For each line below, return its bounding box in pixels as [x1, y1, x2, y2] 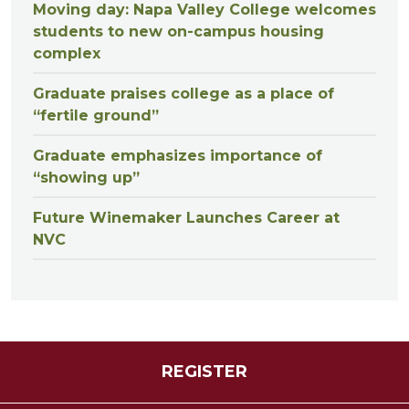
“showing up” [33, 168, 140, 186]
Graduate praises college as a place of [33, 84, 334, 102]
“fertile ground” [33, 106, 159, 124]
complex [33, 44, 100, 62]
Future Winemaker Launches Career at [33, 208, 340, 226]
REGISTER [162, 361, 247, 382]
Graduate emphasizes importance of [33, 146, 322, 164]
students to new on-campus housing [33, 22, 324, 40]
